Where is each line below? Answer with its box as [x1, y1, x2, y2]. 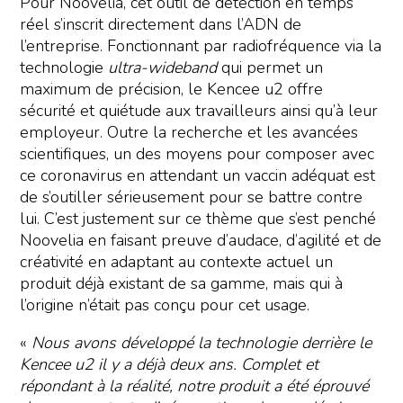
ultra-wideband [108, 57, 218, 79]
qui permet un [217, 57, 324, 79]
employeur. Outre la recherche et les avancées [20, 121, 359, 144]
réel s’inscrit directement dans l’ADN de [20, 13, 302, 36]
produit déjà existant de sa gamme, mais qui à [20, 273, 344, 295]
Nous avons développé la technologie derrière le [31, 332, 372, 354]
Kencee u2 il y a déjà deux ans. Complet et [20, 354, 319, 376]
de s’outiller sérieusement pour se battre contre [20, 186, 363, 209]
